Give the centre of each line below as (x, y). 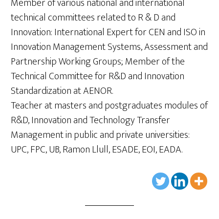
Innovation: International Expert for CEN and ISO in (108, 32)
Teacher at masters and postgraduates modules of (109, 106)
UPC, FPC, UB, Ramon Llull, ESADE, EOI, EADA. (97, 150)
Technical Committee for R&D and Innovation (98, 76)
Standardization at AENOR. (62, 91)
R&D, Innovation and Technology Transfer (91, 120)
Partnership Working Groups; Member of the (98, 62)
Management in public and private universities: (100, 135)
